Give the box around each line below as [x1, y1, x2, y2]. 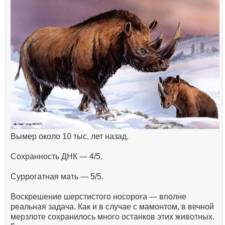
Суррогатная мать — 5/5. [11, 172, 103, 181]
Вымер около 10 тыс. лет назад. [11, 132, 129, 141]
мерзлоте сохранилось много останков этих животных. [11, 212, 214, 221]
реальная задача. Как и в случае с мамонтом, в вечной [11, 202, 214, 211]
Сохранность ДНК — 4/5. [11, 152, 102, 161]
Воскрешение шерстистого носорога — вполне [11, 192, 186, 201]
